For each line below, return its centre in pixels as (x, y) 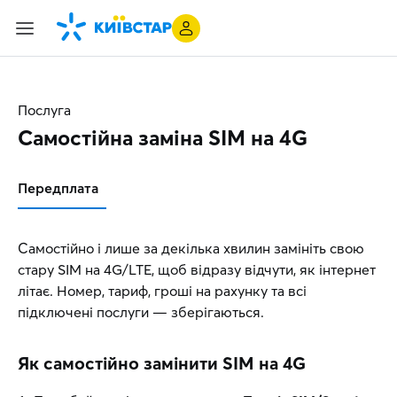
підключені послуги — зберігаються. (141, 312)
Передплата (58, 188)
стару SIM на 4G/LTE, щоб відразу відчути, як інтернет (197, 269)
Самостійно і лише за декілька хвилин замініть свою (191, 248)
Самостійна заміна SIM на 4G (163, 138)
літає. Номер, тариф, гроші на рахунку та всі (162, 291)
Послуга (44, 110)
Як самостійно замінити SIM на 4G (162, 363)
